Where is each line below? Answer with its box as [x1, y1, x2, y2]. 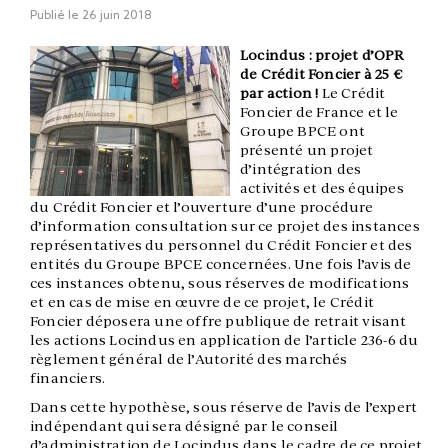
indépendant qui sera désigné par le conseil [30, 418, 339, 435]
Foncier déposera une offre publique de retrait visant [30, 313, 407, 330]
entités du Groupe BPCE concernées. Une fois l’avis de [30, 256, 412, 273]
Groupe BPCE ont [240, 123, 365, 140]
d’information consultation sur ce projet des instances [30, 218, 420, 235]
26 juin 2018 [82, 9, 152, 23]
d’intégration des [240, 161, 362, 178]
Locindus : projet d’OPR [240, 47, 405, 64]
